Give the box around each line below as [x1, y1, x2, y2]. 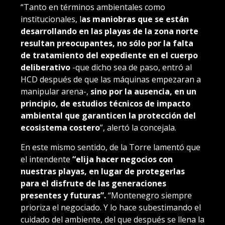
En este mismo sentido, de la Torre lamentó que [21, 141, 200, 153]
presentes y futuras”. [21, 189, 106, 201]
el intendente [21, 153, 72, 165]
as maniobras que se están [81, 13, 189, 25]
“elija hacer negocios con [72, 153, 173, 165]
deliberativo [21, 61, 70, 73]
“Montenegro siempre [106, 189, 192, 201]
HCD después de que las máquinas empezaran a [21, 73, 201, 85]
